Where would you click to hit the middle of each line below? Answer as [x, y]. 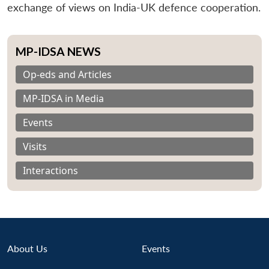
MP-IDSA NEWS [58, 51]
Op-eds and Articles [67, 74]
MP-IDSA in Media [63, 98]
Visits [35, 146]
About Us [27, 248]
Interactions [50, 170]
